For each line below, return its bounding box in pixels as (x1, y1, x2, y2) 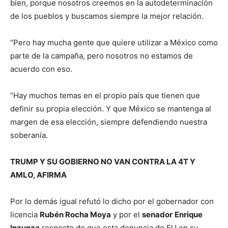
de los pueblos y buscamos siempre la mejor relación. (10, 11, 204, 21)
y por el (111, 210, 142, 219)
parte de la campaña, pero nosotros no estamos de (10, 51, 193, 61)
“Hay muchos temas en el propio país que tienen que (10, 91, 200, 100)
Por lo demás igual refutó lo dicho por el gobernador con (10, 196, 214, 206)
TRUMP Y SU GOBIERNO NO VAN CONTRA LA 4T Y (10, 157, 195, 166)
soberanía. (10, 130, 48, 140)
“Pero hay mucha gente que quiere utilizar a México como (10, 38, 218, 47)
